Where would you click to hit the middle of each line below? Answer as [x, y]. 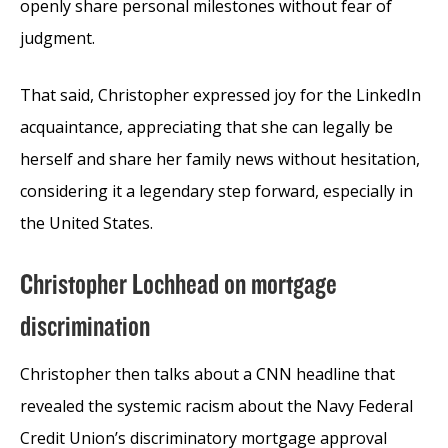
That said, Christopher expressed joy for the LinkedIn [220, 94]
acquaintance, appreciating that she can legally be [206, 126]
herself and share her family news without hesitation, [220, 158]
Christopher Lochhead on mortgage [178, 284]
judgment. [57, 37]
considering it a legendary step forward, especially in [216, 190]
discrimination [85, 326]
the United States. [86, 222]
